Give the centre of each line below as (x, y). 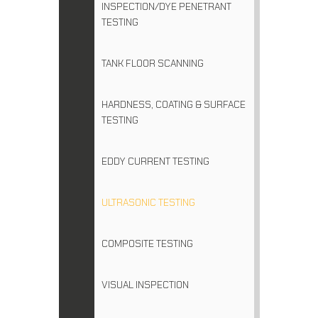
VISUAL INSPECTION (145, 285)
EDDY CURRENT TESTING (155, 161)
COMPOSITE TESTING (147, 244)
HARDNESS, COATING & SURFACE (173, 105)
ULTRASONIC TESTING (148, 203)
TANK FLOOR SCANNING (152, 64)
